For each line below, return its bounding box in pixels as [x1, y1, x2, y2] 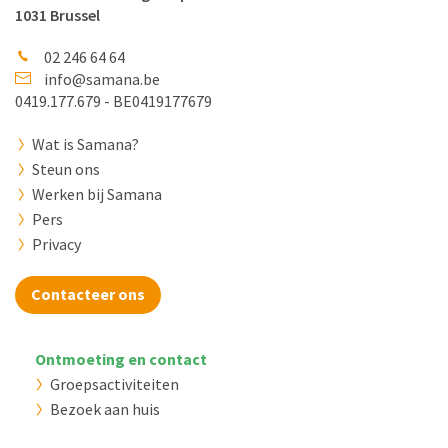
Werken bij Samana [32, 183, 162, 204]
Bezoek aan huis [50, 398, 160, 419]
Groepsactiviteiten [50, 373, 179, 394]
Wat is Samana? [32, 133, 139, 154]
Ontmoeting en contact [35, 348, 207, 369]
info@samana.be [44, 68, 160, 89]
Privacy [32, 233, 81, 254]
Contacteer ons [31, 283, 145, 304]
